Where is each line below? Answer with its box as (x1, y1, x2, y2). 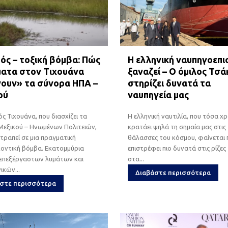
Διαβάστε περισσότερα (135, 168, 211, 176)
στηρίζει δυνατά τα (127, 77, 211, 88)
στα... (127, 155, 144, 162)
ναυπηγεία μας (127, 89, 189, 100)
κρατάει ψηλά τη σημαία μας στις (127, 123, 226, 130)
